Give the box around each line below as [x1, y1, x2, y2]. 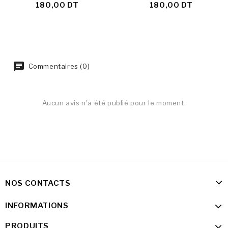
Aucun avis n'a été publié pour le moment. [42, 99, 186, 107]
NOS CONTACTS [5, 179, 71, 188]
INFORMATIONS [5, 201, 69, 211]
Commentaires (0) [26, 62, 90, 70]
